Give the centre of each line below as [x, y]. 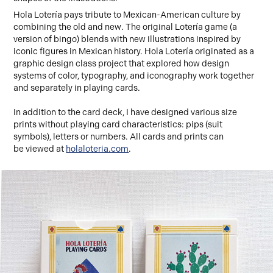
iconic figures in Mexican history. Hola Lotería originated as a [134, 51]
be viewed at [40, 148]
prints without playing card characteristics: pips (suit [118, 124]
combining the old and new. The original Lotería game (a [126, 27]
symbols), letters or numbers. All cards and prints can [119, 136]
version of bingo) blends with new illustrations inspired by [127, 39]
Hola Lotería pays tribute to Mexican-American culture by [127, 14]
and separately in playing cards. [77, 87]
